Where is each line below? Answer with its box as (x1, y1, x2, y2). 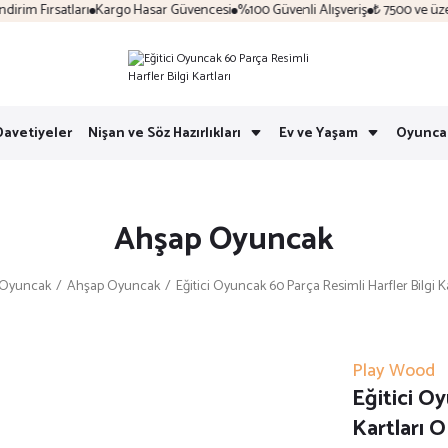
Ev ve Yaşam (278, 121, 358, 145)
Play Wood (352, 356, 435, 386)
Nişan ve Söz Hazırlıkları (87, 121, 241, 145)
